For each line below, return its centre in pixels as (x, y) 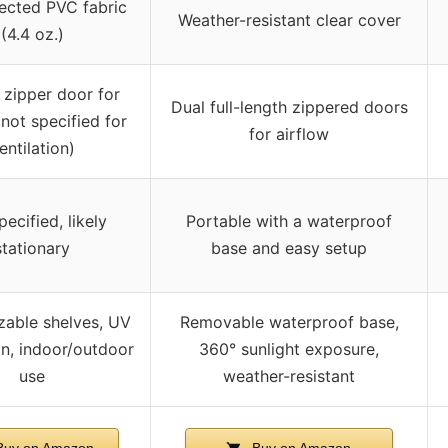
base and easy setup (289, 247)
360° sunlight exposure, (289, 348)
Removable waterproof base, (289, 321)
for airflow (289, 133)
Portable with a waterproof (289, 220)
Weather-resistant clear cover (289, 19)
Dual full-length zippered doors (289, 106)
